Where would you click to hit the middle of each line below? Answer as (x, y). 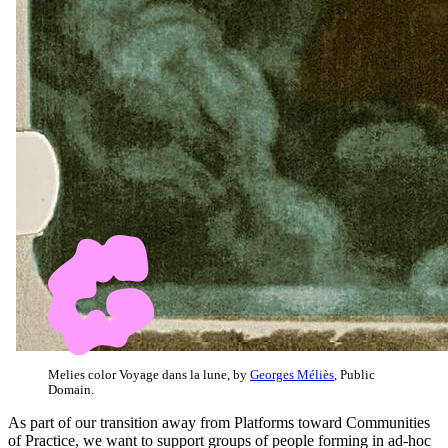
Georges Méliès (292, 374)
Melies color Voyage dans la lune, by (149, 374)
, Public (354, 374)
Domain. (71, 389)
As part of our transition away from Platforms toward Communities (219, 422)
